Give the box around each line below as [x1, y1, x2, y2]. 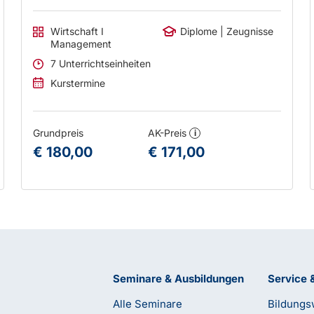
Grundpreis [33, 127, 84, 139]
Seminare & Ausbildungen [112, 272, 244, 285]
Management [50, 38, 112, 50]
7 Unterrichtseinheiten [50, 57, 151, 69]
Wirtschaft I [50, 25, 102, 37]
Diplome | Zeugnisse [179, 25, 273, 37]
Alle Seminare [112, 297, 182, 310]
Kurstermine [50, 77, 106, 89]
